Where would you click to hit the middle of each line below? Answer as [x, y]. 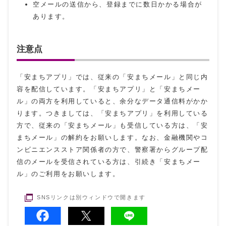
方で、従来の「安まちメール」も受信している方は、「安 [112, 125]
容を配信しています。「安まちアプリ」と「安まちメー [109, 89]
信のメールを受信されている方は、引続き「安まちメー [109, 161]
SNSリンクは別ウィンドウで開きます [91, 197]
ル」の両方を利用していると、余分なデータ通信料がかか [112, 101]
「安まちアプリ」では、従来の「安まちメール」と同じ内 [112, 77]
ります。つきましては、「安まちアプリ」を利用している [112, 113]
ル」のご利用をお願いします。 [68, 174]
